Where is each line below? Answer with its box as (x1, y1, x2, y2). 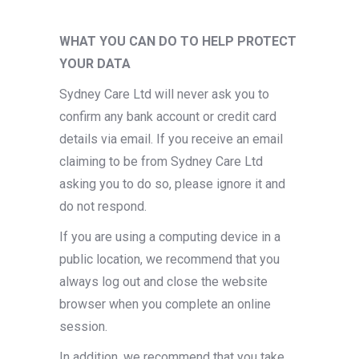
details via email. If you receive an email (59, 131, 283, 147)
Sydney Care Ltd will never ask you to (59, 87, 269, 102)
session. (59, 319, 107, 334)
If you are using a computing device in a (59, 229, 280, 244)
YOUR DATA (59, 56, 131, 71)
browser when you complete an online (59, 296, 271, 312)
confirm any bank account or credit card (59, 109, 276, 124)
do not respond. (59, 199, 147, 214)
